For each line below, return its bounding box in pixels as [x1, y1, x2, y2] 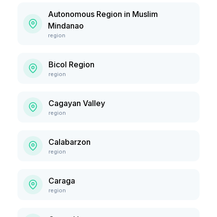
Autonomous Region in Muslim [48, 9, 158, 19]
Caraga [48, 176, 75, 186]
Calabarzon [48, 137, 91, 147]
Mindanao [48, 21, 84, 31]
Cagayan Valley [48, 98, 105, 108]
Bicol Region [48, 60, 94, 69]
